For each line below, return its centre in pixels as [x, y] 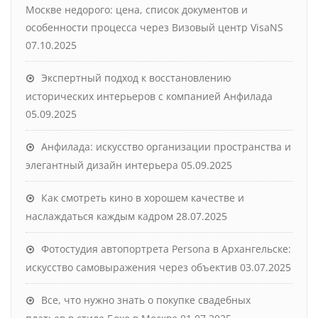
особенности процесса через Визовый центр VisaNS [154, 27]
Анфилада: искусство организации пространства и [166, 146]
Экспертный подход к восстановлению [136, 77]
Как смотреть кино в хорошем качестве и [143, 197]
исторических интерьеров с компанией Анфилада [149, 96]
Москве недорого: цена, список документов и [137, 9]
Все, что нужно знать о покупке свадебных [146, 300]
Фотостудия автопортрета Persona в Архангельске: [166, 248]
